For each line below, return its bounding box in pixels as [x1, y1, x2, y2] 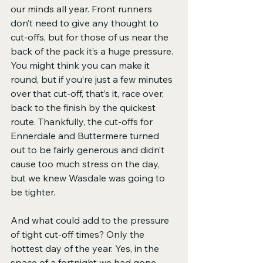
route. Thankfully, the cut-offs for [11, 116, 155, 128]
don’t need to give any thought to [11, 17, 161, 29]
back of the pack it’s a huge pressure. [11, 45, 176, 58]
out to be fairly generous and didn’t [11, 144, 167, 156]
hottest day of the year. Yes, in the [11, 242, 161, 255]
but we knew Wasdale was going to [11, 172, 167, 184]
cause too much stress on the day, [11, 158, 162, 170]
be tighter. [11, 186, 55, 198]
